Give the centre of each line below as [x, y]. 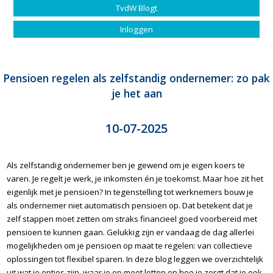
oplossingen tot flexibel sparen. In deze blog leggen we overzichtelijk [135, 259]
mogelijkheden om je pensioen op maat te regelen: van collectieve [130, 245]
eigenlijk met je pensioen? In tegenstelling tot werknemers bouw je [130, 192]
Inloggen [136, 29]
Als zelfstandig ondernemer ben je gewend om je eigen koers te [126, 165]
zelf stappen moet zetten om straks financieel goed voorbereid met [132, 218]
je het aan [136, 93]
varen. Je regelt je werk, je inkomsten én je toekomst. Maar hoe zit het [135, 178]
